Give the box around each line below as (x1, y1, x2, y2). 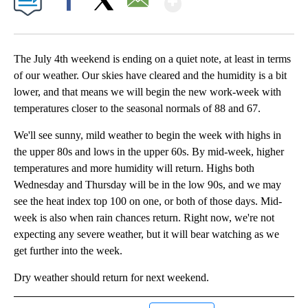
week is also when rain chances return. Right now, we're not (14, 212, 274, 224)
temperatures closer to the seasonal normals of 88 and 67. (14, 102, 261, 115)
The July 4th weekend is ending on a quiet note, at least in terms (14, 53, 291, 65)
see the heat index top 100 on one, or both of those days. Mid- (14, 195, 282, 208)
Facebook (53, 19, 91, 30)
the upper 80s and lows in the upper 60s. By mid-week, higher (14, 146, 284, 158)
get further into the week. (14, 245, 122, 257)
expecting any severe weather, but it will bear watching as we (14, 228, 279, 241)
